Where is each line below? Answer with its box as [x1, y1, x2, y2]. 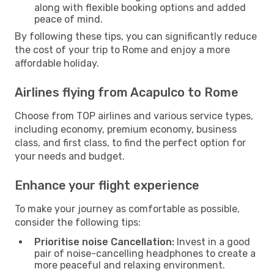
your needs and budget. [15, 150, 125, 162]
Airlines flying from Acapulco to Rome [15, 84, 239, 100]
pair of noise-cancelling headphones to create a [34, 247, 256, 259]
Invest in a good [174, 235, 250, 248]
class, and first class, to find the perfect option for [15, 136, 246, 149]
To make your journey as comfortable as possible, [15, 202, 240, 215]
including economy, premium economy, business [15, 123, 237, 135]
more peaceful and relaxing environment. [34, 259, 225, 271]
